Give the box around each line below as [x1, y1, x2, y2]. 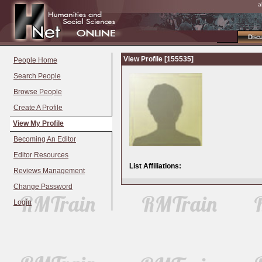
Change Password [13, 182, 73, 191]
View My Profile [13, 119, 64, 128]
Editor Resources [13, 151, 68, 160]
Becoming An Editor [13, 135, 76, 144]
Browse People [13, 88, 62, 96]
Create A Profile [13, 104, 63, 112]
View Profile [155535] [123, 55, 194, 63]
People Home [13, 56, 57, 64]
